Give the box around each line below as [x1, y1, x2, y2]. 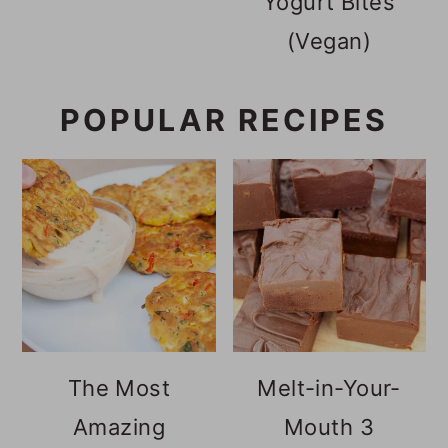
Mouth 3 [284, 413, 375, 440]
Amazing [72, 413, 165, 440]
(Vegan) [287, 27, 372, 54]
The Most [67, 374, 171, 401]
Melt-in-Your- [257, 374, 401, 401]
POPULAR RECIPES [60, 101, 388, 138]
